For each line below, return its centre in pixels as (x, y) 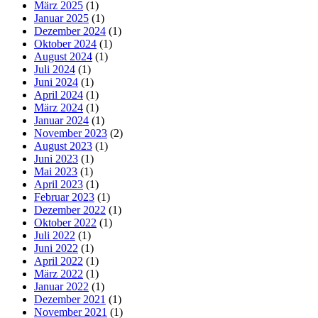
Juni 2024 (56, 82)
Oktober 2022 (65, 222)
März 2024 (59, 107)
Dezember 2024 (70, 31)
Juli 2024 (55, 69)
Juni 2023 (56, 158)
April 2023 (59, 184)
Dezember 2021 (70, 299)
